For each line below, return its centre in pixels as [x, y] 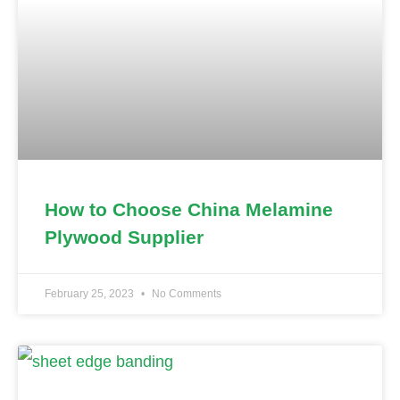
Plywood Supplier [124, 237]
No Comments [185, 294]
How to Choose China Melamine [189, 210]
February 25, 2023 [91, 294]
